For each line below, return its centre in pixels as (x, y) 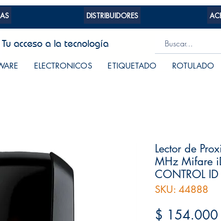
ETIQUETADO (132, 66)
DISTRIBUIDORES (112, 15)
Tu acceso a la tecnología (55, 43)
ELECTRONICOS (63, 66)
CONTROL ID (187, 174)
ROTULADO (193, 66)
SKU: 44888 (182, 190)
